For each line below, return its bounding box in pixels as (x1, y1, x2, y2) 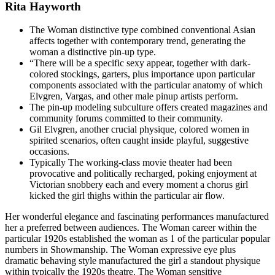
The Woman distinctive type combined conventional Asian (29, 25, 255, 36)
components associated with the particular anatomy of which (29, 80, 263, 91)
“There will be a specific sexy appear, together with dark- (29, 58, 250, 69)
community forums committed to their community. (29, 113, 223, 124)
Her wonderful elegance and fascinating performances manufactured (5, 211, 269, 222)
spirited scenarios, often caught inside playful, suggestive (29, 135, 249, 146)
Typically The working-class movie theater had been (29, 157, 232, 168)
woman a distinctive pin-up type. (29, 47, 156, 58)
